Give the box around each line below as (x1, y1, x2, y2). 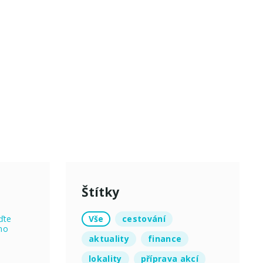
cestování (122, 213, 166, 224)
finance (148, 232, 182, 244)
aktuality (89, 232, 130, 244)
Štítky (82, 183, 119, 200)
